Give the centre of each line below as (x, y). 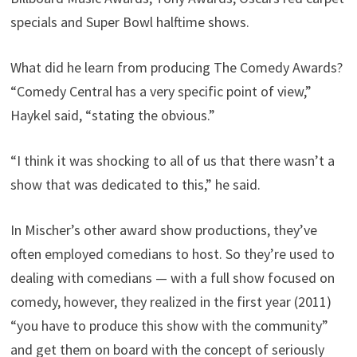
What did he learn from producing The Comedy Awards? (177, 68)
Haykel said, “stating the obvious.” (113, 116)
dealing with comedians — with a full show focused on (173, 278)
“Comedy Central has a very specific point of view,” (161, 92)
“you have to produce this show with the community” (170, 326)
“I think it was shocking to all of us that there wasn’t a (173, 161)
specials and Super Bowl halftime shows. (130, 22)
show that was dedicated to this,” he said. (136, 185)
